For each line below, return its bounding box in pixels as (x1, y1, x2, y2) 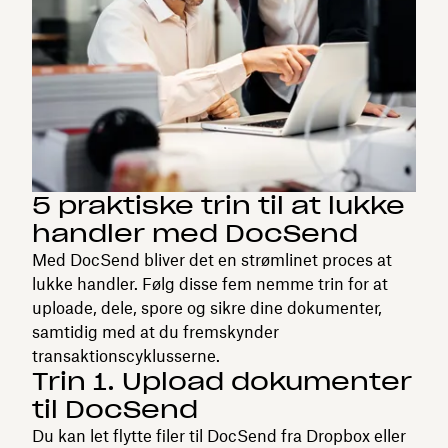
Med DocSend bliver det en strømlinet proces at (32, 249, 392, 270)
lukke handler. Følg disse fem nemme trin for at (32, 273, 388, 294)
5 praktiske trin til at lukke (32, 189, 405, 221)
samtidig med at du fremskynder (32, 321, 279, 342)
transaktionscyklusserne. (32, 345, 220, 366)
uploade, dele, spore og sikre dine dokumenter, (32, 297, 382, 318)
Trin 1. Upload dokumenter (32, 365, 412, 397)
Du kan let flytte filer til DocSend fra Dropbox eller (32, 425, 406, 446)
